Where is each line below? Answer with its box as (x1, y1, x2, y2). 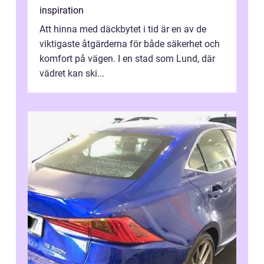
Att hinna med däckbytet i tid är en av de (39, 24, 206, 35)
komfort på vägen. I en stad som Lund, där (39, 53, 215, 65)
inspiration (39, 5, 84, 16)
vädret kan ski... (39, 68, 104, 80)
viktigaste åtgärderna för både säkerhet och (39, 38, 220, 50)
